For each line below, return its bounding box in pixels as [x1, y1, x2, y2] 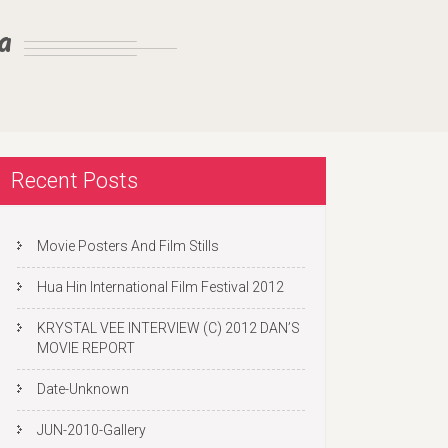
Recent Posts [11, 168, 138, 193]
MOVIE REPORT [37, 340, 135, 356]
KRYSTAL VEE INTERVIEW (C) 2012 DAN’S [37, 320, 300, 336]
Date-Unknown [37, 381, 129, 397]
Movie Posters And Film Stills [37, 238, 219, 254]
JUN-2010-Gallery [37, 422, 146, 438]
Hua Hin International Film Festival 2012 [37, 279, 287, 295]
